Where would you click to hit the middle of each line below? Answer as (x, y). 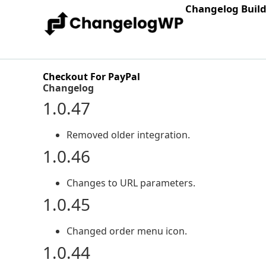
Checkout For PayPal (91, 77)
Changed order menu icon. (127, 231)
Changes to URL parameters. (131, 183)
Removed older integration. (128, 135)
